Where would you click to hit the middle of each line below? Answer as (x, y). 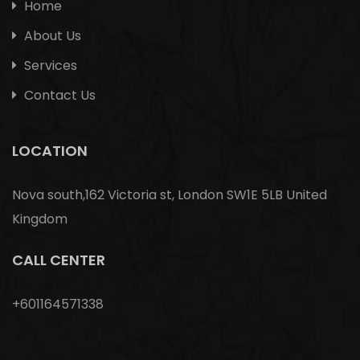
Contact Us (58, 96)
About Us (51, 36)
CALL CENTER (59, 260)
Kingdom (40, 219)
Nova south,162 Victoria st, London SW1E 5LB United (170, 195)
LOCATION (50, 151)
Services (49, 66)
